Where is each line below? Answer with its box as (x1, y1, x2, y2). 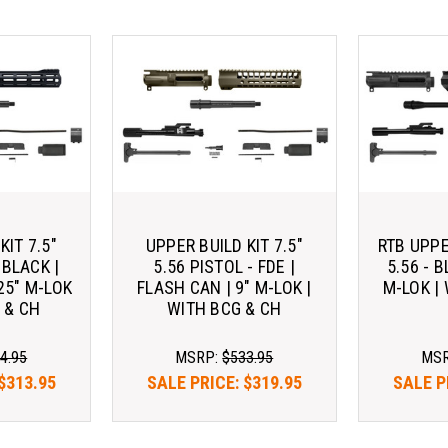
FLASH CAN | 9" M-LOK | (137, 276, 312, 298)
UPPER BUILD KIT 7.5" (145, 234, 303, 256)
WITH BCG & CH (167, 297, 282, 319)
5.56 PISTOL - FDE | (153, 255, 296, 277)
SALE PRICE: (146, 372, 243, 394)
